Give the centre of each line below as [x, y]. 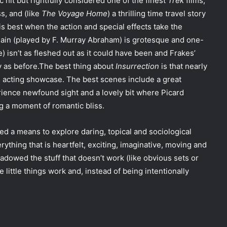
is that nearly [183, 66]
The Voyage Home [74, 14]
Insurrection [137, 66]
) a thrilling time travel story [157, 14]
